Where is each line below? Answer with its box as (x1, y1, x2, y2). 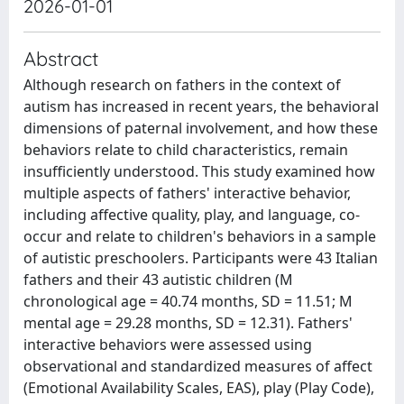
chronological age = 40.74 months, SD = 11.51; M (23, 290, 353, 311)
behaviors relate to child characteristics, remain (23, 139, 348, 160)
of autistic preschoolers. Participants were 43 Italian (23, 247, 378, 268)
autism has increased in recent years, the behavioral (23, 96, 379, 116)
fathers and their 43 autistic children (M (23, 269, 293, 289)
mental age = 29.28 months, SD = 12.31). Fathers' (23, 312, 353, 333)
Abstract (23, 45, 98, 70)
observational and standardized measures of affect (23, 355, 372, 376)
